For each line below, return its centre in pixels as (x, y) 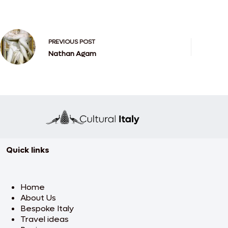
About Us (38, 198)
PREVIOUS (64, 41)
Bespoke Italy (47, 209)
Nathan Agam (72, 53)
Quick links (28, 150)
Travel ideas (45, 219)
